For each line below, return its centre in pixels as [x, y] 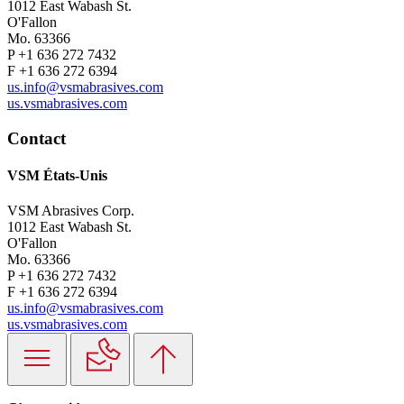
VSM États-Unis [57, 175]
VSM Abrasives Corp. [71, 211]
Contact [37, 138]
